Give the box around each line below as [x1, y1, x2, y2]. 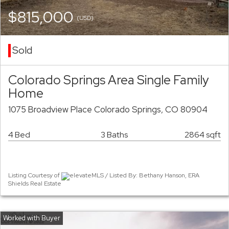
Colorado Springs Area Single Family [8, 72, 209, 88]
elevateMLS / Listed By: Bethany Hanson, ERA [70, 171, 199, 180]
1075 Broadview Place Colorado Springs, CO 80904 [8, 104, 208, 116]
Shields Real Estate [8, 179, 61, 188]
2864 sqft [185, 129, 221, 141]
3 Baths [101, 129, 128, 141]
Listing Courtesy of [8, 171, 61, 180]
